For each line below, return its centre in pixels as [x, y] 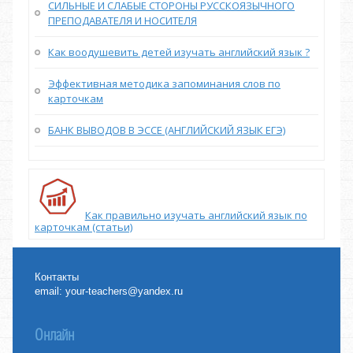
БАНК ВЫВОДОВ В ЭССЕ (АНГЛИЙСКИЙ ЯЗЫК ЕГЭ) [167, 130]
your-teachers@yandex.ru [124, 292]
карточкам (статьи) [84, 227]
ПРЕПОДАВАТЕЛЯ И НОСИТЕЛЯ [123, 20]
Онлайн [55, 335]
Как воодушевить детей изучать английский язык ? [179, 52]
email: [50, 292]
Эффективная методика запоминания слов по [164, 83]
